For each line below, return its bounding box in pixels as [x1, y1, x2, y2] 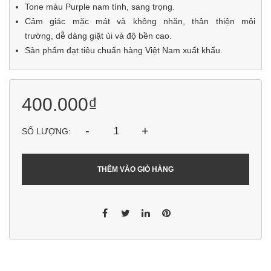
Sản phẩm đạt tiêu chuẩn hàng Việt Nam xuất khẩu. [25, 45, 223, 55]
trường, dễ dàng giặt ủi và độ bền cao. [25, 31, 172, 41]
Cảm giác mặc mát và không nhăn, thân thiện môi [25, 16, 255, 26]
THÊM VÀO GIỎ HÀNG [97, 165, 174, 174]
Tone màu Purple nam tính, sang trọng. [25, 2, 177, 11]
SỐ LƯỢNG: [22, 126, 71, 136]
